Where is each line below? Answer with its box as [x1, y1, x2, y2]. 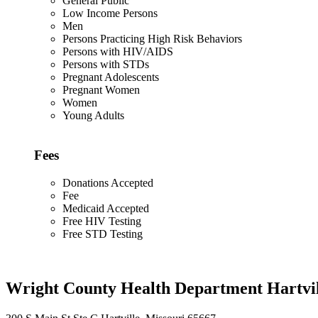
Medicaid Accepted [62, 202, 149, 214]
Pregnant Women [62, 83, 140, 96]
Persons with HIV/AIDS [62, 45, 173, 57]
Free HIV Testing [62, 214, 141, 227]
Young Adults [62, 109, 124, 121]
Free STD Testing [62, 227, 143, 240]
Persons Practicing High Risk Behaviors [62, 32, 242, 45]
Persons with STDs [62, 57, 149, 70]
